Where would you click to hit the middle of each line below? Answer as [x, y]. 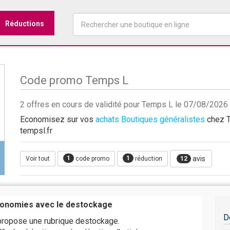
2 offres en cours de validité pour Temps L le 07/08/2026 [124, 104]
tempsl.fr [36, 131]
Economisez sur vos [58, 119]
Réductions [25, 24]
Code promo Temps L [74, 80]
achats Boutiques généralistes [150, 119]
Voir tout [38, 159]
